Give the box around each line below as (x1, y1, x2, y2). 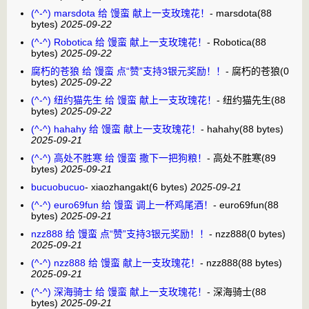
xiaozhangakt (91, 181, 149, 192)
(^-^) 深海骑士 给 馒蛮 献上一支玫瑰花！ (31, 286, 207, 297)
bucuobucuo (31, 181, 85, 192)
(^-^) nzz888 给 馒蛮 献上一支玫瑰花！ (31, 257, 200, 268)
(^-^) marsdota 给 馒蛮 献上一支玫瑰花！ (31, 7, 210, 19)
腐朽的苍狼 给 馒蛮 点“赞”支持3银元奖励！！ (31, 65, 226, 77)
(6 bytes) (149, 181, 188, 192)
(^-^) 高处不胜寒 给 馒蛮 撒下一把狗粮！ (31, 152, 207, 163)
